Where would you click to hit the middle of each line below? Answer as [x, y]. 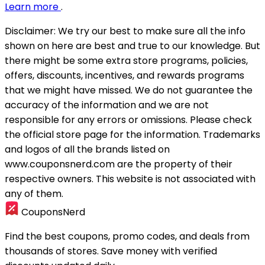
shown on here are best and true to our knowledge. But [132, 46]
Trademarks [232, 135]
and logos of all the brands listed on [87, 149]
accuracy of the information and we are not [107, 105]
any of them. [34, 194]
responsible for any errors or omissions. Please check [128, 120]
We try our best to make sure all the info [151, 31]
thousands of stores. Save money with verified [111, 251]
